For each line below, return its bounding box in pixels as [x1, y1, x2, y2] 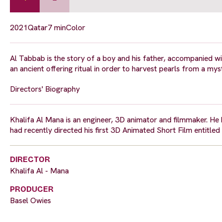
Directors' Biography [10, 84, 80, 95]
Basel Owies [10, 195, 51, 206]
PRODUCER [10, 184, 54, 194]
